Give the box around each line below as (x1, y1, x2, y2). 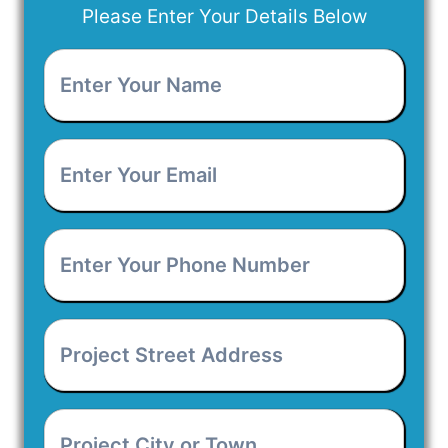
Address (44, 366, 123, 390)
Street (44, 342, 100, 366)
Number (44, 300, 118, 324)
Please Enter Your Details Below (81, 5, 367, 29)
